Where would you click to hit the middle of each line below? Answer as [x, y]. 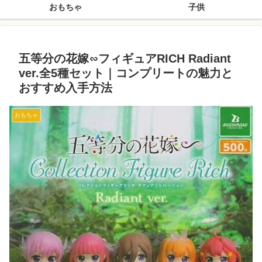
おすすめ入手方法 [65, 88]
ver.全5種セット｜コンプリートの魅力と [126, 73]
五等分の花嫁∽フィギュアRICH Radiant [125, 58]
